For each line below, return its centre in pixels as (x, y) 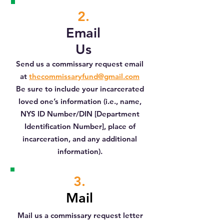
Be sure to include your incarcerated (80, 89)
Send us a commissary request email (80, 64)
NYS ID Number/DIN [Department (80, 114)
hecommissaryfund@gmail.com (86, 76)
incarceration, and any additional (80, 139)
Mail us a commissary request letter (80, 215)
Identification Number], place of (80, 126)
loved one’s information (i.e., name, (80, 101)
